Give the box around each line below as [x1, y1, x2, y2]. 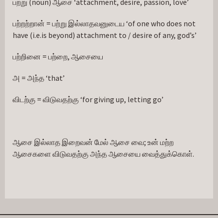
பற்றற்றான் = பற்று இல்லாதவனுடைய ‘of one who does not [13, 18, 196, 28]
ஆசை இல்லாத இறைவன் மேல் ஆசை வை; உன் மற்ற [13, 137, 174, 147]
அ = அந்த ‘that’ [13, 73, 65, 83]
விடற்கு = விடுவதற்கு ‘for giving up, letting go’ [13, 94, 163, 104]
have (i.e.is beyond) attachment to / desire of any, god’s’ [13, 30, 197, 40]
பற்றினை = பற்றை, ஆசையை [13, 52, 103, 61]
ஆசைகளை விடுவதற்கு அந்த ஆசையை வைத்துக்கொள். [13, 149, 194, 159]
